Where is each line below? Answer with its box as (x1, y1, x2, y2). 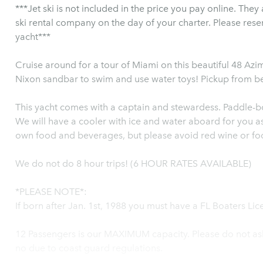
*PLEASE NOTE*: (15, 186, 87, 197)
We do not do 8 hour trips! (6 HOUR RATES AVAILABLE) (15, 158, 251, 169)
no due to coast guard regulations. (15, 242, 163, 254)
